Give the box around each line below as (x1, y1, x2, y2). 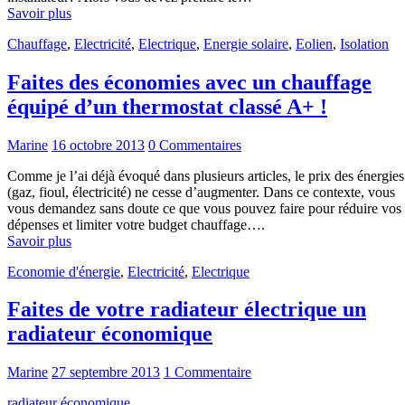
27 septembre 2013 (52, 364, 160, 381)
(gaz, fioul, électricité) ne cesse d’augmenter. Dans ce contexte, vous (7, 184, 395, 200)
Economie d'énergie (7, 263, 120, 279)
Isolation (340, 35, 389, 52)
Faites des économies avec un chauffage (7, 70, 372, 94)
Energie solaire (203, 35, 288, 52)
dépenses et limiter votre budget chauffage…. (7, 216, 265, 232)
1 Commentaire (164, 364, 251, 381)
